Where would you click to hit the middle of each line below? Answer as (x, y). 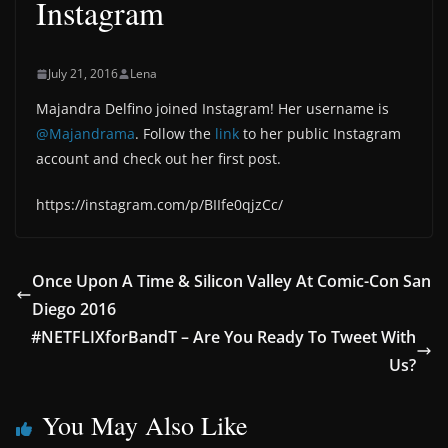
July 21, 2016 (83, 73)
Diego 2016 (74, 309)
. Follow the (175, 133)
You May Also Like (145, 425)
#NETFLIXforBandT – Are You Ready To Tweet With (223, 337)
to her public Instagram (320, 133)
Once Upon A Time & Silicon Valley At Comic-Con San (231, 281)
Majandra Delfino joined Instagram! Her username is (212, 108)
